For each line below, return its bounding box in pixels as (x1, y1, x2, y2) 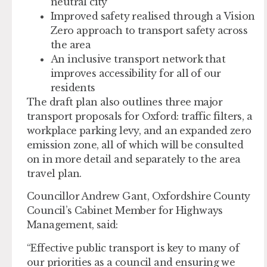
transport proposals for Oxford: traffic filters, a (27, 110, 252, 122)
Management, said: (27, 219, 118, 231)
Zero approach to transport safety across (51, 24, 247, 36)
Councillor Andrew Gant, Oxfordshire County (27, 190, 250, 203)
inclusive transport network (67, 52, 203, 65)
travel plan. (27, 167, 82, 179)
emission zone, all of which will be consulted (27, 138, 243, 151)
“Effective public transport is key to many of (27, 241, 239, 254)
